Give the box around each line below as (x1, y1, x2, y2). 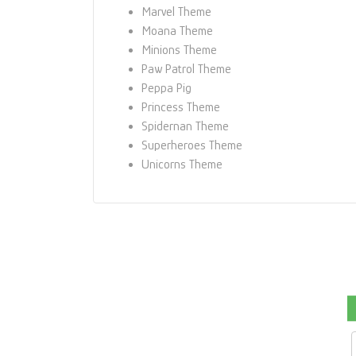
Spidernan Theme (141, 118, 229, 133)
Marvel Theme (141, 4, 211, 19)
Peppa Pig (141, 80, 192, 95)
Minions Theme (141, 42, 217, 57)
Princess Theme (141, 99, 220, 114)
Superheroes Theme (141, 137, 242, 153)
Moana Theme (141, 23, 213, 38)
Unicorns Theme (141, 157, 222, 172)
